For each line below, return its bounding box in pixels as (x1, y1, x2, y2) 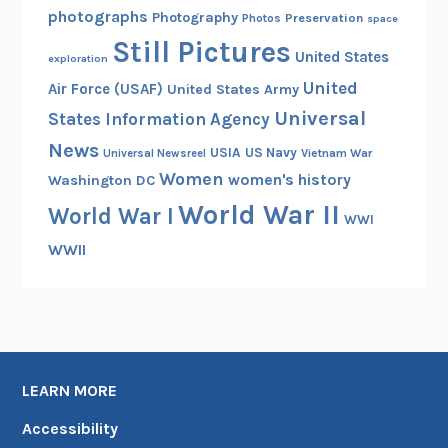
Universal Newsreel (102, 146, 206, 160)
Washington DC (47, 171, 155, 189)
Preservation (284, 9, 363, 25)
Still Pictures (111, 34, 291, 69)
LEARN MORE (22, 380, 118, 400)
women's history (227, 170, 351, 189)
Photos (241, 10, 281, 25)
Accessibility (22, 418, 119, 438)
